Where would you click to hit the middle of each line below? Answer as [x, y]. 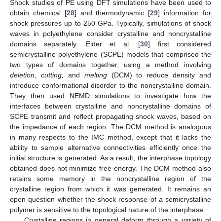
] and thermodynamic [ [112, 13]
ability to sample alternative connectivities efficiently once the [110, 148]
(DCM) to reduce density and [159, 75]
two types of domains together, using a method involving [110, 65]
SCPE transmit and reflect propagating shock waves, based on [110, 117]
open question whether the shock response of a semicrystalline [110, 200]
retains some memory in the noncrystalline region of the [110, 179]
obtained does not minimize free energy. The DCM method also [110, 168]
